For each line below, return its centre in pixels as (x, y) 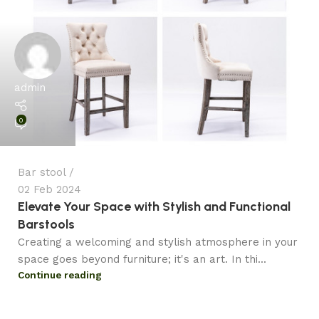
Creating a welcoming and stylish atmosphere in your (158, 242)
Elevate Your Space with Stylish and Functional (154, 206)
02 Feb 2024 (49, 189)
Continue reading (60, 274)
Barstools (46, 224)
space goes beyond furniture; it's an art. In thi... (142, 259)
